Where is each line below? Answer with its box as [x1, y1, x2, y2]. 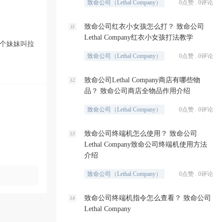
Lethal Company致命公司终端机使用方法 [84, 141, 207, 148]
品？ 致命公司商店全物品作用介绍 [84, 87, 190, 95]
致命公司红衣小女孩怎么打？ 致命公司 [84, 23, 204, 30]
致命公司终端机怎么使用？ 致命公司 [84, 130, 197, 137]
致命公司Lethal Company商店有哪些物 [84, 76, 200, 84]
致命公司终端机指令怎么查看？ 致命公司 [84, 194, 211, 202]
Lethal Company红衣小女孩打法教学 [84, 34, 193, 41]
